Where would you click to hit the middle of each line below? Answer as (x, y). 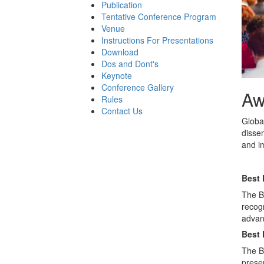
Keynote (117, 75)
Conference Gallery (138, 87)
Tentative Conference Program (159, 16)
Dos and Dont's (130, 64)
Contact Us (122, 111)
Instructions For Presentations (157, 40)
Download (120, 52)
